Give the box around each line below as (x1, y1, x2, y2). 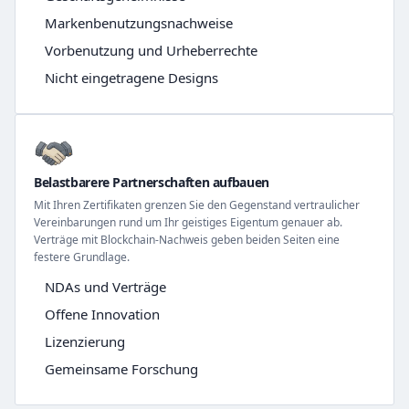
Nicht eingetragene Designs (45, 68, 218, 88)
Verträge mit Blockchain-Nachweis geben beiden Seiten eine (34, 232, 340, 248)
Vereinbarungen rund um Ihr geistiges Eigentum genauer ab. (34, 215, 342, 231)
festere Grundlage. (34, 249, 130, 266)
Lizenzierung (45, 332, 125, 351)
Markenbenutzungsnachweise (45, 14, 233, 33)
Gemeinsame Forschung (45, 360, 198, 379)
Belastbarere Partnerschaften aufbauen (34, 173, 270, 192)
